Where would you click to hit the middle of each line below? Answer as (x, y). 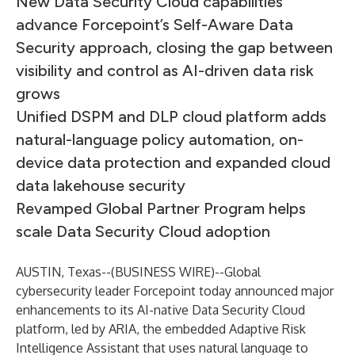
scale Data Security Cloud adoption (143, 231)
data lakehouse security (101, 185)
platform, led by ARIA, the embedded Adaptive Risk (161, 329)
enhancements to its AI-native (104, 310)
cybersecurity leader (74, 291)
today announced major (265, 291)
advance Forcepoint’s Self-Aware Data (155, 25)
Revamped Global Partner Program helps (161, 208)
